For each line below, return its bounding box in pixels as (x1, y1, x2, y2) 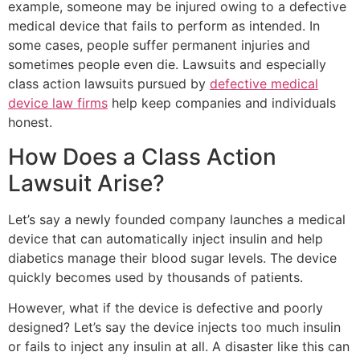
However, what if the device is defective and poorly (8, 300, 323, 317)
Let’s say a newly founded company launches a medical (8, 211, 346, 227)
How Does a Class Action (8, 142, 276, 170)
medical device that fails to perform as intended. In (8, 18, 320, 35)
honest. (8, 114, 52, 131)
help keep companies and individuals (108, 95, 336, 112)
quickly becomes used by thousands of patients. (8, 268, 303, 285)
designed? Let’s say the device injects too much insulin (8, 319, 341, 336)
